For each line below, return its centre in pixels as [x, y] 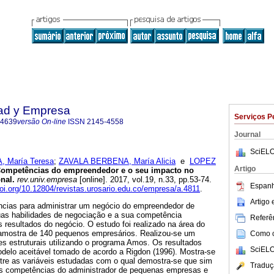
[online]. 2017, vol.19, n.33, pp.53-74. [144, 180]
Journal [247, 135]
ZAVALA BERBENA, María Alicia [117, 161]
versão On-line [42, 122]
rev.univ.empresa [46, 180]
